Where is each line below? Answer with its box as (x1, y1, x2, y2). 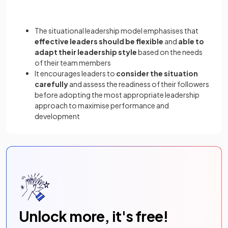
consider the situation (116, 68, 198, 78)
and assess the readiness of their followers (68, 79, 209, 89)
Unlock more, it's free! (19, 207, 168, 225)
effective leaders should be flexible (35, 36, 163, 46)
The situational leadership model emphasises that (35, 25, 198, 35)
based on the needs (137, 47, 203, 56)
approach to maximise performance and (35, 100, 169, 110)
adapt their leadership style (35, 47, 137, 56)
